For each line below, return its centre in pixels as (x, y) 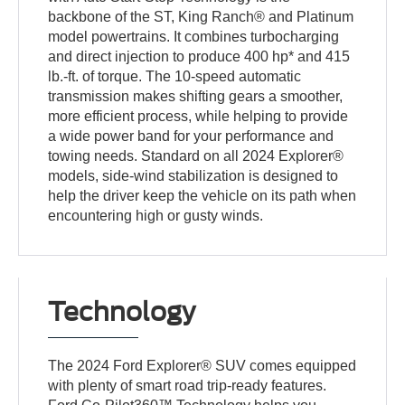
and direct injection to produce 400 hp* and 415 (199, 56)
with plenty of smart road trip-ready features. (188, 385)
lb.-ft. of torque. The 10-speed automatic (175, 76)
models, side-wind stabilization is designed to (193, 175)
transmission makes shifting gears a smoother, (196, 96)
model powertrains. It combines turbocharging (194, 36)
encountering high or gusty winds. (156, 215)
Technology (122, 311)
